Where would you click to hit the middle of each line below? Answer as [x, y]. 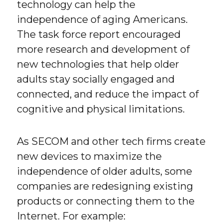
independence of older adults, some [105, 171]
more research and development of [104, 49]
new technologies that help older [98, 64]
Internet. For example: [71, 216]
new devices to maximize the [90, 156]
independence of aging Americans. [103, 19]
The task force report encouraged [99, 34]
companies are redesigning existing [105, 186]
